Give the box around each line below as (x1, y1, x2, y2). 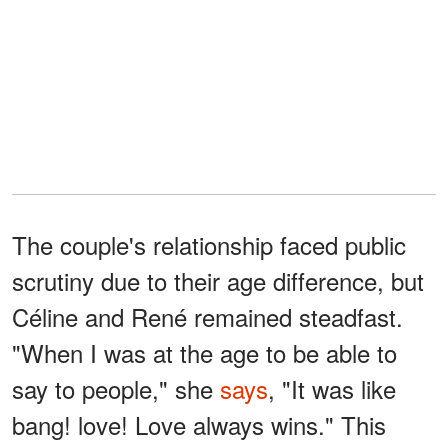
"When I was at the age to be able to (12, 335, 397, 371)
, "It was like (268, 371, 396, 407)
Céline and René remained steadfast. (12, 299, 403, 335)
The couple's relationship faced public (12, 227, 406, 263)
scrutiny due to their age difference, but (12, 263, 424, 299)
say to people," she (12, 371, 220, 407)
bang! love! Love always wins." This (12, 407, 386, 443)
